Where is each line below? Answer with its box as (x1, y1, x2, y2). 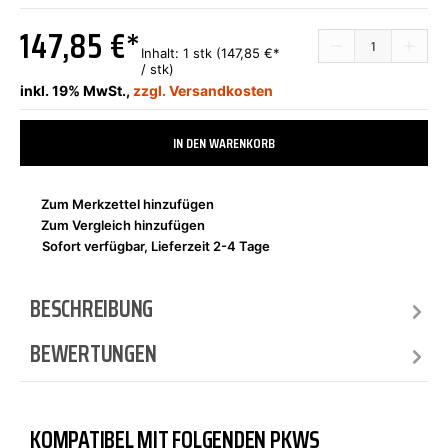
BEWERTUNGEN (30, 335, 157, 373)
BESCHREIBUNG (30, 290, 154, 328)
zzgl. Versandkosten (133, 82, 273, 99)
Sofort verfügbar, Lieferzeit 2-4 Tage (42, 238, 270, 254)
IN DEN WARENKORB (173, 132, 275, 154)
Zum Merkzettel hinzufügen (41, 196, 214, 212)
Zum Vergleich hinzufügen (41, 217, 205, 233)
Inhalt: (141, 45, 184, 61)
